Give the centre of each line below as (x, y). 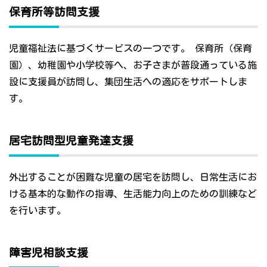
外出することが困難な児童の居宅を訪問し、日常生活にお (133, 177)
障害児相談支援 (49, 253)
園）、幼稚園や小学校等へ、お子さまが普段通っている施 (133, 65)
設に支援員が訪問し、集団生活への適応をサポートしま (128, 82)
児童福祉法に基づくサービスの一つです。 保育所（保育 (131, 49)
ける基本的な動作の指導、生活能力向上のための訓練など (133, 194)
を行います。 (38, 211)
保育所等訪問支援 (54, 12)
